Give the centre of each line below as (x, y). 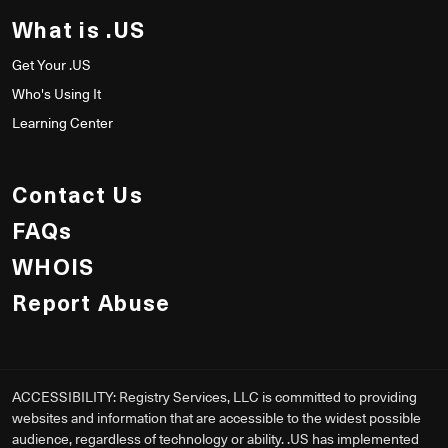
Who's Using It (56, 94)
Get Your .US (51, 65)
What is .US (79, 29)
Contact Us (77, 194)
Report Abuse (91, 302)
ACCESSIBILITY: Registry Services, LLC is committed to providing (214, 397)
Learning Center (62, 123)
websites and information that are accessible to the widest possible (216, 418)
